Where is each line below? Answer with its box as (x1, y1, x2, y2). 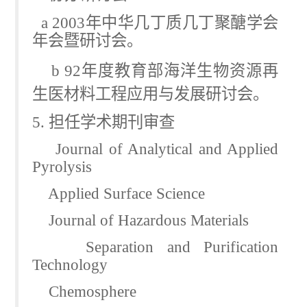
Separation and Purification (32, 237, 278, 256)
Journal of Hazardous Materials (32, 210, 249, 229)
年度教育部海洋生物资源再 (81, 61, 278, 79)
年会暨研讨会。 (32, 31, 143, 49)
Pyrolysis (32, 157, 92, 175)
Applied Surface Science (32, 184, 205, 202)
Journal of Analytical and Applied (32, 139, 278, 158)
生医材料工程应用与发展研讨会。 (32, 84, 269, 103)
